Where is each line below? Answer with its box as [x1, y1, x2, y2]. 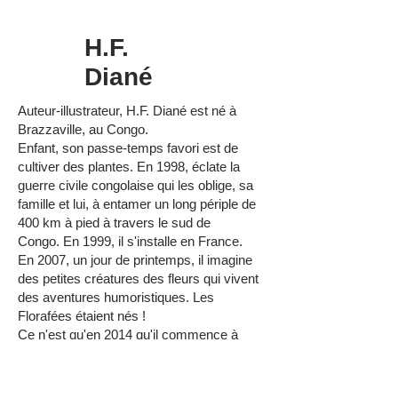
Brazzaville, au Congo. [18, 122, 148, 138]
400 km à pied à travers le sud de [18, 215, 211, 231]
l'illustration [18, 364, 81, 380]
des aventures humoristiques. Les [18, 290, 214, 306]
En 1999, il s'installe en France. [63, 234, 243, 250]
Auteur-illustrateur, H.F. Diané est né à [18, 103, 236, 119]
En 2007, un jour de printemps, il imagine [18, 252, 252, 268]
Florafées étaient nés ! [18, 308, 146, 324]
